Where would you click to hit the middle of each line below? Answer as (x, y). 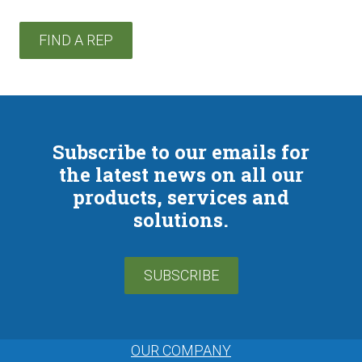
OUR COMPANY (181, 350)
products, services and (181, 197)
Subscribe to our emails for (181, 152)
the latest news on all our (181, 175)
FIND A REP (76, 40)
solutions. (181, 220)
